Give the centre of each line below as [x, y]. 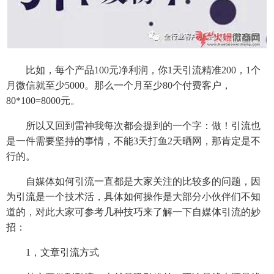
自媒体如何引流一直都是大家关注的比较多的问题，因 [133, 182]
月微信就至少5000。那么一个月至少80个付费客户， [119, 86]
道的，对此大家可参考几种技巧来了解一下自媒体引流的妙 [133, 212]
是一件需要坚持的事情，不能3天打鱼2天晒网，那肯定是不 [133, 141]
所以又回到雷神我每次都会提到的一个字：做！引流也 [133, 126]
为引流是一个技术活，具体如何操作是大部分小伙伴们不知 [133, 197]
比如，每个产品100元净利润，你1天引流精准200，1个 [133, 70]
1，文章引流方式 [53, 253]
